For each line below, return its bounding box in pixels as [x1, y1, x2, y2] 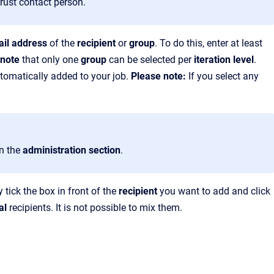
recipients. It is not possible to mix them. [7, 201, 182, 213]
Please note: [131, 70, 188, 82]
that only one [20, 53, 81, 65]
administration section [23, 144, 120, 156]
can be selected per [106, 53, 194, 65]
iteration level [194, 53, 254, 65]
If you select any [188, 70, 259, 82]
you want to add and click [157, 185, 270, 197]
